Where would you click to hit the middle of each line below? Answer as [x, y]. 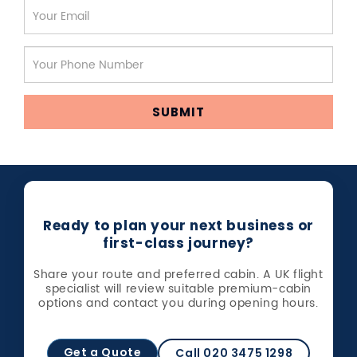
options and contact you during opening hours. [178, 303]
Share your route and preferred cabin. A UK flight [178, 275]
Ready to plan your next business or [178, 226]
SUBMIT [178, 112]
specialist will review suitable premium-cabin [178, 289]
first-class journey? [178, 243]
